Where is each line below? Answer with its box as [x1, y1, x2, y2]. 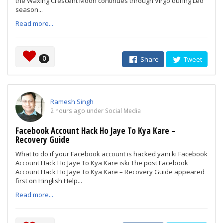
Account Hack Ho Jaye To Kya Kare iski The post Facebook [15, 158, 188, 167]
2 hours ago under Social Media [50, 107, 141, 115]
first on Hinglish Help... [15, 176, 82, 185]
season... [15, 5, 43, 14]
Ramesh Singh [50, 97, 94, 106]
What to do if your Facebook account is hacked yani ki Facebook [15, 149, 208, 158]
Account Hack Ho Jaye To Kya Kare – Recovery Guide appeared [15, 167, 205, 176]
